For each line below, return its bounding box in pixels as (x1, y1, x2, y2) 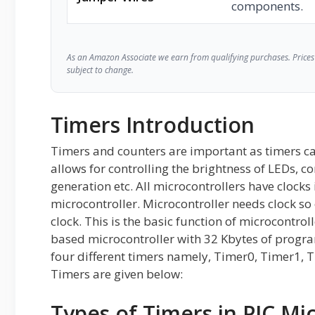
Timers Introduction (51, 110, 255, 139)
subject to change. (67, 64, 134, 76)
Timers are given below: (51, 266, 183, 282)
